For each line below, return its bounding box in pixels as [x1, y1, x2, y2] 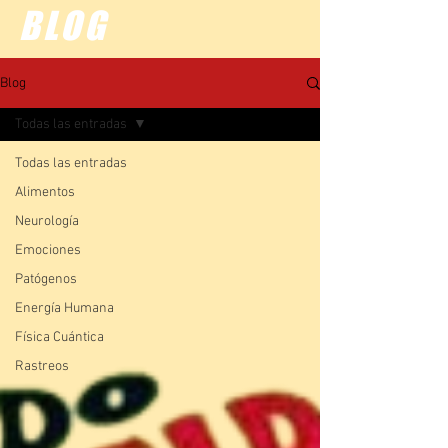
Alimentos [15, 184, 75, 201]
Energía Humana [15, 300, 114, 317]
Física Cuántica [15, 329, 104, 346]
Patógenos [15, 271, 77, 288]
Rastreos [15, 358, 69, 375]
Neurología [15, 213, 79, 230]
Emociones [15, 242, 81, 259]
